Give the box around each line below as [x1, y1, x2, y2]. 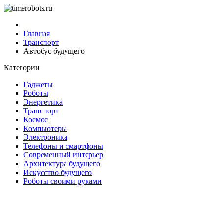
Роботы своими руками [23, 177, 102, 185]
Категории [4, 64, 40, 72]
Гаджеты [23, 80, 53, 88]
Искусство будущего [23, 168, 92, 176]
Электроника [23, 133, 67, 141]
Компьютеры [23, 124, 67, 132]
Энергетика [23, 98, 63, 106]
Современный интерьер [23, 151, 103, 159]
